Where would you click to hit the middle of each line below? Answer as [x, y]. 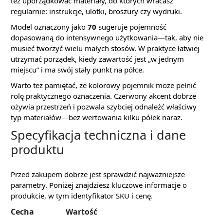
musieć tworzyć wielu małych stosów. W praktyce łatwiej [105, 48]
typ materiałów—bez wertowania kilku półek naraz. [97, 118]
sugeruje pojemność [131, 27]
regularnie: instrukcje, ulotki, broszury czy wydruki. [96, 11]
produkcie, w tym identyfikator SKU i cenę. [82, 196]
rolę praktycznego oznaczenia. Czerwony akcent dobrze [103, 96]
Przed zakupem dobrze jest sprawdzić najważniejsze [98, 174]
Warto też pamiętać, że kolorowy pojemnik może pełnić [103, 85]
